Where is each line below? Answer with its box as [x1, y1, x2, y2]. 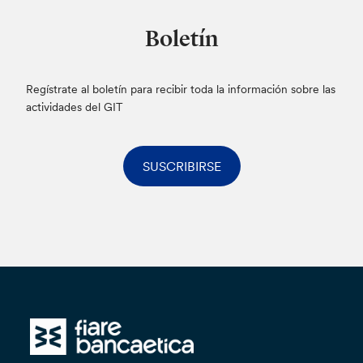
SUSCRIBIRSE [142, 157, 221, 174]
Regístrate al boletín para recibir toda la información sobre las [26, 81, 336, 96]
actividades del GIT [26, 99, 124, 114]
